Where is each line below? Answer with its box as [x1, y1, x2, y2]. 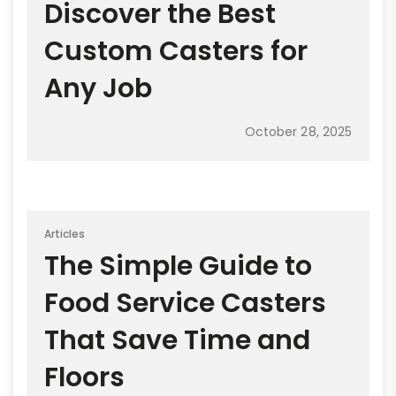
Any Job [44, 70, 152, 108]
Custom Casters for [44, 33, 308, 71]
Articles [44, 226, 86, 242]
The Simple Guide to [44, 247, 312, 286]
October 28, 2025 [244, 123, 352, 141]
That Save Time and [44, 322, 310, 360]
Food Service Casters [44, 285, 326, 323]
